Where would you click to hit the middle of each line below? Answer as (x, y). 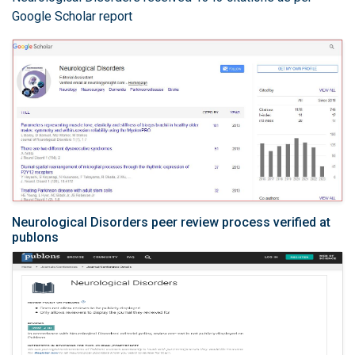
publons (35, 237)
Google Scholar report (72, 16)
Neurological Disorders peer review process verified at (171, 222)
